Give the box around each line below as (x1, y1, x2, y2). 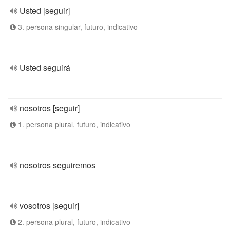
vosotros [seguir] (20, 200, 79, 212)
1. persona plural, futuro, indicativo (16, 119, 130, 129)
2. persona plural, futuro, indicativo (16, 217, 130, 227)
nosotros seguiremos (20, 159, 95, 171)
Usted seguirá (20, 62, 70, 73)
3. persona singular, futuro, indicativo (16, 22, 138, 32)
